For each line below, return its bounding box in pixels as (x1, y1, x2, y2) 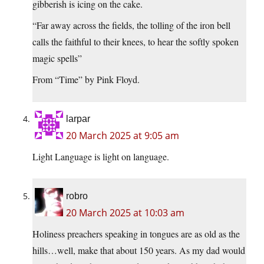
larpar (66, 114, 90, 124)
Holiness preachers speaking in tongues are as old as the (32, 227, 240, 240)
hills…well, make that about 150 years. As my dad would (32, 244, 245, 257)
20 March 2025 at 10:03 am (66, 206, 184, 220)
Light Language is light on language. (32, 150, 169, 163)
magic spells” (32, 52, 82, 65)
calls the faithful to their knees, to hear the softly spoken (32, 35, 239, 48)
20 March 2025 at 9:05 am (66, 129, 179, 143)
